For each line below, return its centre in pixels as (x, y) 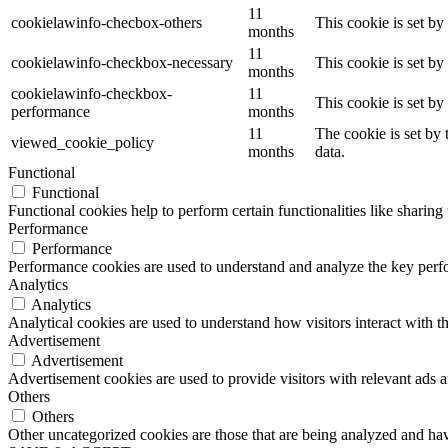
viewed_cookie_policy (82, 143)
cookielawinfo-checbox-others (106, 23)
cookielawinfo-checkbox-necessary (122, 63)
